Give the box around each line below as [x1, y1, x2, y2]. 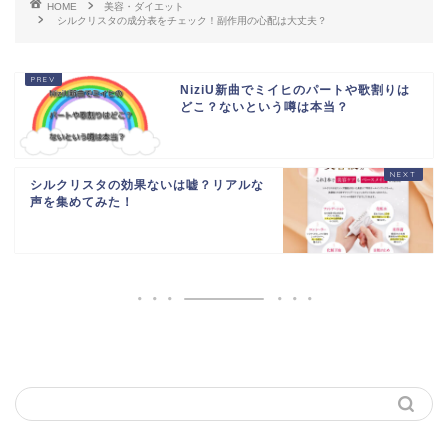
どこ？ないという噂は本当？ [180, 99, 349, 114]
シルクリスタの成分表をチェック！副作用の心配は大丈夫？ [57, 14, 327, 26]
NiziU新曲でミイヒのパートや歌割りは [180, 82, 410, 97]
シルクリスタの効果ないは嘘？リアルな [30, 177, 264, 192]
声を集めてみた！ [30, 194, 134, 209]
